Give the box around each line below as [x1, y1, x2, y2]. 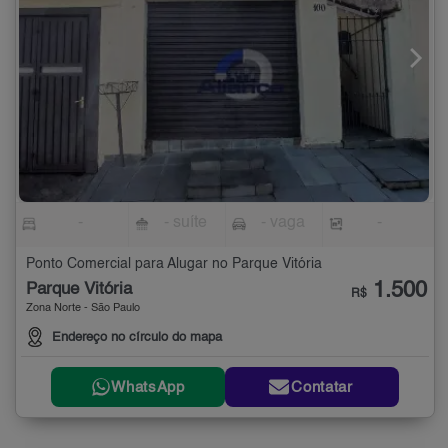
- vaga [260, 214, 305, 231]
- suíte [164, 214, 208, 231]
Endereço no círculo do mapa [52, 331, 222, 345]
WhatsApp [111, 379, 185, 395]
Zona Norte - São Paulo [26, 302, 140, 314]
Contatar [291, 379, 353, 395]
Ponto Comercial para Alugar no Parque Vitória [26, 256, 322, 271]
